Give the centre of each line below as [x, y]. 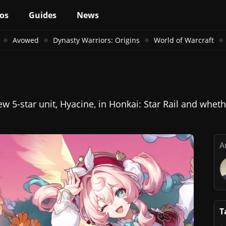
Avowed [25, 40]
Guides [43, 15]
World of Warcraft [184, 40]
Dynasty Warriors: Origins [96, 40]
